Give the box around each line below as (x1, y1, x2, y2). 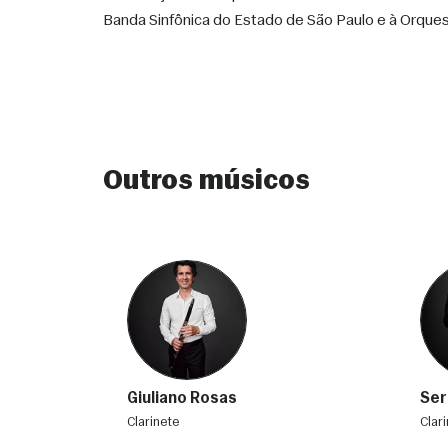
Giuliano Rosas (127, 391, 237, 407)
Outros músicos (103, 168, 310, 196)
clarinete (135, 416, 180, 429)
